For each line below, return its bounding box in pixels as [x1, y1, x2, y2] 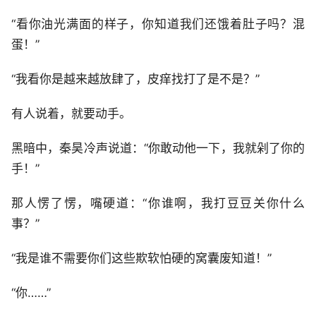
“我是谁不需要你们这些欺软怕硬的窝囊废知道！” [11, 251, 272, 265]
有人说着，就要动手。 [11, 107, 131, 121]
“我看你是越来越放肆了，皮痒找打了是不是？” [11, 72, 260, 86]
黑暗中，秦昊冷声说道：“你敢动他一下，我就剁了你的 [11, 141, 305, 155]
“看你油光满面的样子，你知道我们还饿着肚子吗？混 [11, 17, 305, 31]
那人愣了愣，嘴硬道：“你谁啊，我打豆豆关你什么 [11, 196, 305, 210]
